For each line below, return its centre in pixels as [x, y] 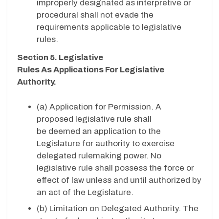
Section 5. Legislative [60, 58]
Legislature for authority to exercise [106, 143]
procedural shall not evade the [95, 15]
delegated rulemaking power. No [99, 155]
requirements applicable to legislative [109, 27]
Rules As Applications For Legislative [91, 70]
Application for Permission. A [105, 107]
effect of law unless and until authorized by [119, 180]
